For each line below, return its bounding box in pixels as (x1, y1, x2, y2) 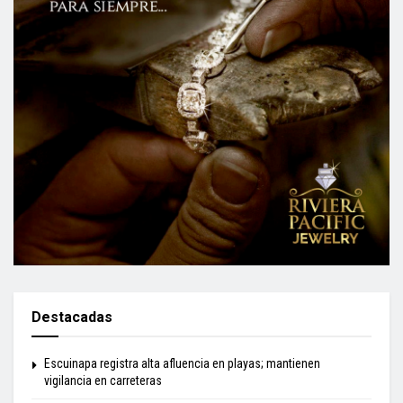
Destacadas (31, 308, 112, 326)
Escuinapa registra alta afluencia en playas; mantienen (44, 355, 320, 371)
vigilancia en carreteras (44, 372, 162, 388)
